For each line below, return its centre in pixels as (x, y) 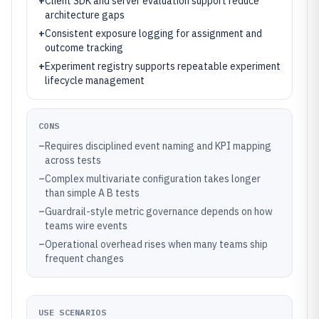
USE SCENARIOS (72, 312)
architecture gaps (85, 15)
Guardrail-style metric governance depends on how (159, 211)
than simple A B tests (92, 193)
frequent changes (84, 258)
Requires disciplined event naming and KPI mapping (158, 146)
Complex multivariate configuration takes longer (153, 179)
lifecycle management (95, 80)
